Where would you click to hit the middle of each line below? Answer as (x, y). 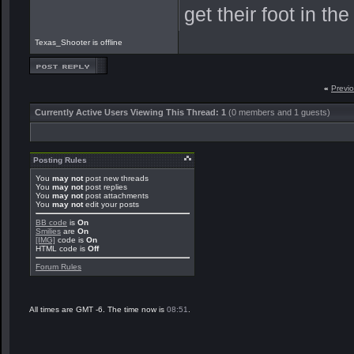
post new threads (116, 178)
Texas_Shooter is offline (80, 42)
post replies (105, 187)
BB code (51, 222)
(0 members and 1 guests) (279, 112)
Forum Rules (58, 267)
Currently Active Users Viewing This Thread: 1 (132, 112)
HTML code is (62, 249)
